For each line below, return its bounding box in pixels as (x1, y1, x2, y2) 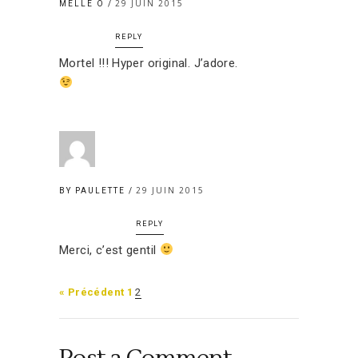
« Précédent (59, 285, 125, 298)
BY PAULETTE (59, 185, 129, 195)
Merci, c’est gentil (59, 242, 160, 257)
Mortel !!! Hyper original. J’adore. (59, 55, 238, 70)
